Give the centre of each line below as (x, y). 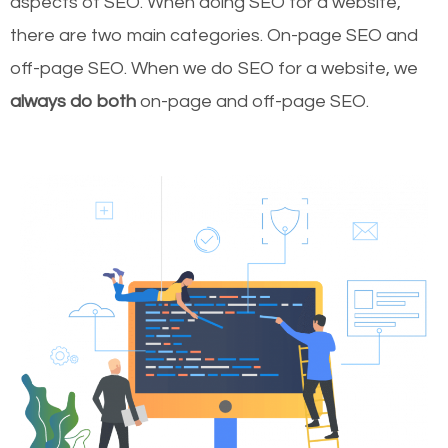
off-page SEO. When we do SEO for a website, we (214, 69)
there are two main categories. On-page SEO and (214, 36)
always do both (73, 102)
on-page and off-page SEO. (252, 102)
